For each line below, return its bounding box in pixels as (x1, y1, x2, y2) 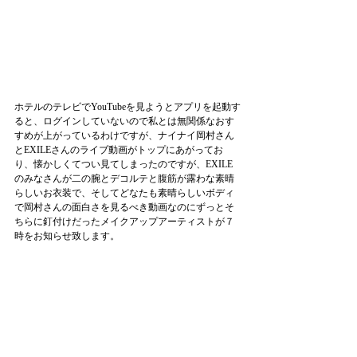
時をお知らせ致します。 (14, 230, 120, 241)
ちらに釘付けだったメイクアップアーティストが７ (14, 216, 234, 227)
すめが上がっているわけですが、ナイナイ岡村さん (14, 130, 234, 141)
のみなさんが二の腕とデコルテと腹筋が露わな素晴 (14, 173, 234, 184)
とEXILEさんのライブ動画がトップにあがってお (14, 144, 223, 155)
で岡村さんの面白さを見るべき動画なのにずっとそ (14, 202, 234, 213)
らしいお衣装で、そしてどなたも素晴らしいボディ (14, 187, 234, 198)
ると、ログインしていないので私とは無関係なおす (14, 116, 234, 127)
